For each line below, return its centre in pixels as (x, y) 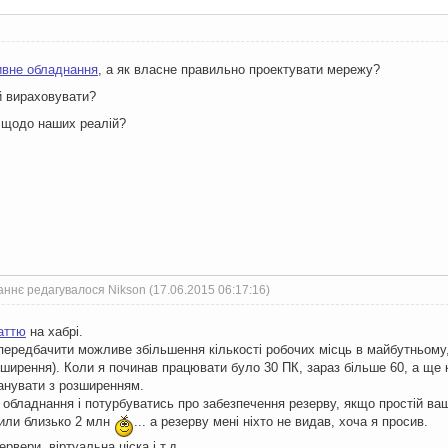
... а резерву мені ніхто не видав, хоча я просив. (281, 421)
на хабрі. (54, 331)
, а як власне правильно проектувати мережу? (239, 69)
